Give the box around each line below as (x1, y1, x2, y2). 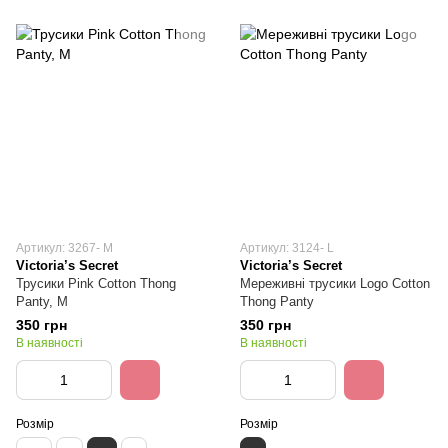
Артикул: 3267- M (16, 241, 113, 255)
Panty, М (16, 294, 68, 309)
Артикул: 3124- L (240, 241, 334, 255)
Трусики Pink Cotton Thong (16, 276, 176, 291)
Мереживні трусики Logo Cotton (240, 276, 430, 291)
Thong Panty (240, 294, 314, 309)
